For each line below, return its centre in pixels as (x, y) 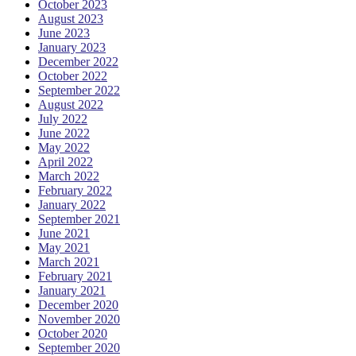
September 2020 (79, 347)
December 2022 (78, 61)
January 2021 (72, 290)
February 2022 (75, 190)
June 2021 (64, 233)
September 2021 (79, 219)
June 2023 (64, 33)
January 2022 (72, 204)
